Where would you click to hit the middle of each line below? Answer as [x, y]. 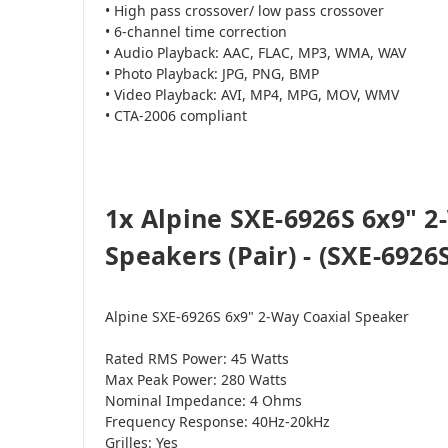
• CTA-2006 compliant [176, 115]
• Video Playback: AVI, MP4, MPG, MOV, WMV [252, 94]
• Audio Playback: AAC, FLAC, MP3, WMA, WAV [255, 52]
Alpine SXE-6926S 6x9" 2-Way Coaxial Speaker [257, 316]
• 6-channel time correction [196, 31]
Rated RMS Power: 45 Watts [197, 358]
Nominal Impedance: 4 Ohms [203, 400]
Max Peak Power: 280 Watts [196, 379]
